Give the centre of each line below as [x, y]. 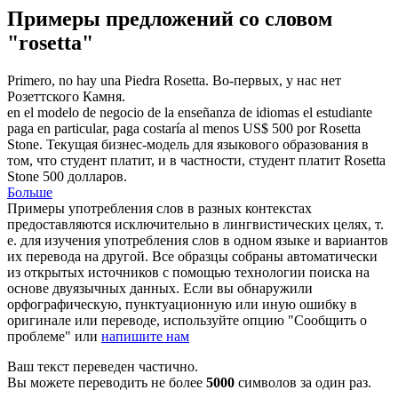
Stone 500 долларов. [67, 177]
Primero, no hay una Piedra [85, 81]
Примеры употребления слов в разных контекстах [159, 209]
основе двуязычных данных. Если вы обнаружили [160, 289]
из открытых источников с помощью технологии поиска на [188, 273]
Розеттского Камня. [66, 97]
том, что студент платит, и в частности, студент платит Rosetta [196, 161]
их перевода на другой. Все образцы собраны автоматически [192, 257]
